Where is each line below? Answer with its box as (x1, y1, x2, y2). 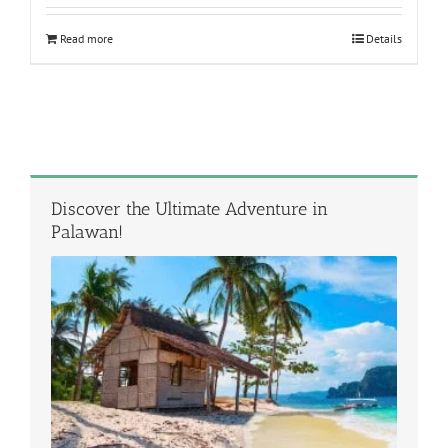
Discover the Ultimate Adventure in (51, 197, 328, 220)
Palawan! (51, 220, 123, 243)
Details (366, 30, 402, 46)
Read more (60, 30, 113, 46)
